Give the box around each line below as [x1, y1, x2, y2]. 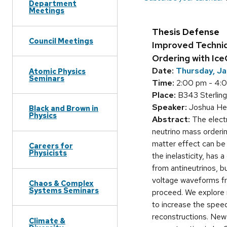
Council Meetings [29, 35, 93, 46]
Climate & [29, 215, 65, 225]
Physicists [29, 148, 67, 158]
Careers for [29, 141, 73, 151]
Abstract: [152, 114, 190, 125]
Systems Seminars [29, 185, 99, 195]
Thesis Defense [152, 26, 219, 38]
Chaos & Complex [29, 178, 94, 188]
